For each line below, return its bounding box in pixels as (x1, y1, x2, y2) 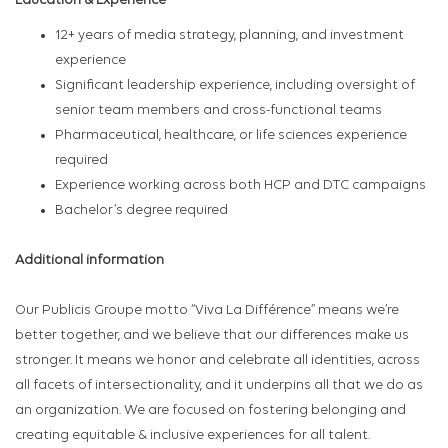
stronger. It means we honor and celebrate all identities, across (15, 353, 420, 369)
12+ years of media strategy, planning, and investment (55, 28, 404, 44)
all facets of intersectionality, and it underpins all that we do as (15, 378, 423, 394)
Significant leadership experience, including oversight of (55, 78, 415, 94)
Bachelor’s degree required (55, 203, 228, 219)
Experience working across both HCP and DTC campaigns (55, 178, 426, 194)
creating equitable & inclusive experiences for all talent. (15, 428, 370, 444)
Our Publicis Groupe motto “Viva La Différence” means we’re (15, 303, 399, 319)
